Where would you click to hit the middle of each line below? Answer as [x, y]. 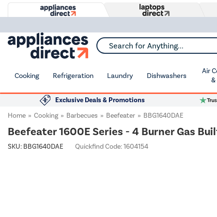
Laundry [120, 75]
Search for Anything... [130, 49]
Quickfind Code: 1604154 [112, 147]
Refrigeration [73, 75]
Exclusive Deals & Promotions [100, 100]
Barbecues [82, 116]
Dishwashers [167, 75]
